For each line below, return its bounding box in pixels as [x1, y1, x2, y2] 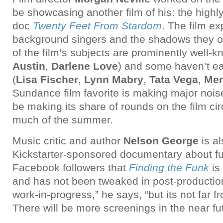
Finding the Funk [129, 162, 209, 173]
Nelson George [123, 135, 199, 146]
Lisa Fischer [16, 74, 78, 85]
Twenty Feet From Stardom [33, 20, 162, 31]
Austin [12, 60, 45, 72]
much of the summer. [12, 114, 113, 125]
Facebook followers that [12, 162, 129, 173]
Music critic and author [12, 135, 123, 146]
